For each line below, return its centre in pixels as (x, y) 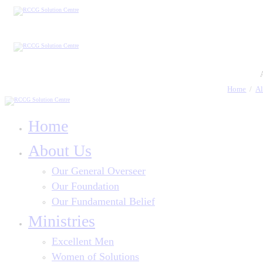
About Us (60, 151)
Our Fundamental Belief (103, 201)
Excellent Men (83, 241)
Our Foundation (85, 186)
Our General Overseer (99, 171)
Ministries (62, 221)
